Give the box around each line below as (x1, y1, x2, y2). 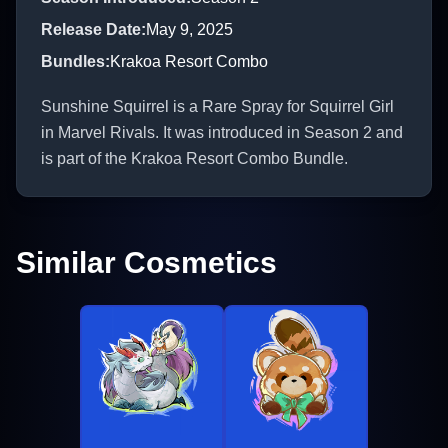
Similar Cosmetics (16, 245, 277, 279)
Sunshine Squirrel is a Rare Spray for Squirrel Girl (41, 97, 394, 115)
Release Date (41, 20, 141, 38)
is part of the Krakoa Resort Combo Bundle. (41, 149, 348, 167)
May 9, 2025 (146, 20, 233, 38)
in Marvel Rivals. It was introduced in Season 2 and (41, 123, 403, 141)
